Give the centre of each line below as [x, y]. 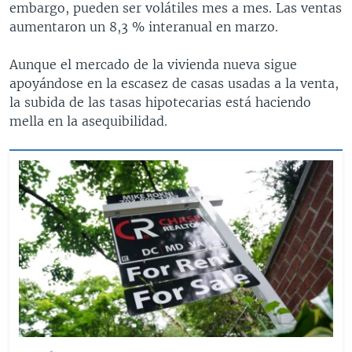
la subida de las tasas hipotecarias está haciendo [160, 102]
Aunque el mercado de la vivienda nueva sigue [153, 64]
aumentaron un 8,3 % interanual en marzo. [144, 26]
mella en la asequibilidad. [88, 121]
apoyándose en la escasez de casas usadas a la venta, [174, 83]
